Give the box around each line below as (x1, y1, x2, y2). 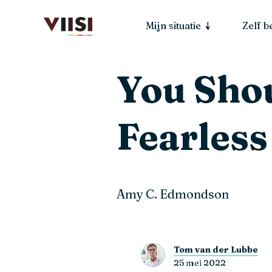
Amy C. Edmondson (117, 186, 229, 202)
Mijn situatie (146, 19, 201, 32)
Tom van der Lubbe (173, 244, 258, 255)
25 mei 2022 (173, 257, 226, 268)
